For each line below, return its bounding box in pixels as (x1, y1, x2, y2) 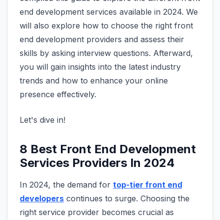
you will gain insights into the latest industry (20, 62, 181, 72)
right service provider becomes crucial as (20, 207, 174, 218)
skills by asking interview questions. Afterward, (20, 48, 193, 58)
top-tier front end (113, 180, 182, 190)
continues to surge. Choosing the (64, 193, 190, 204)
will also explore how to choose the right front (20, 21, 193, 31)
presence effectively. (20, 89, 99, 100)
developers (20, 193, 64, 204)
